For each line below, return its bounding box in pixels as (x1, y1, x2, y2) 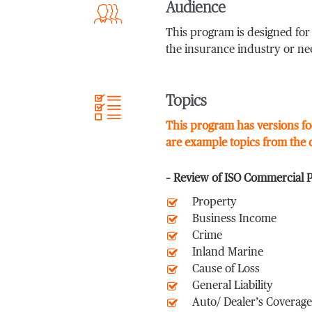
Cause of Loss (192, 264, 260, 275)
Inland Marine (192, 247, 263, 258)
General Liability (192, 281, 273, 292)
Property (192, 197, 237, 208)
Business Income (192, 214, 276, 225)
